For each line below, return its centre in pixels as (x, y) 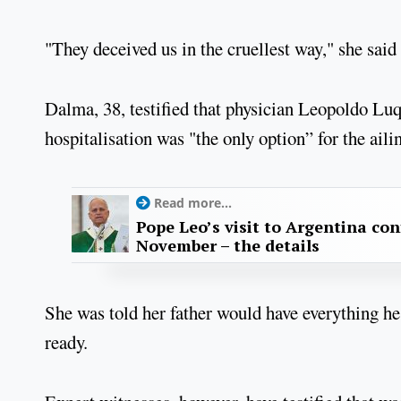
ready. (66, 342)
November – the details (228, 246)
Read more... (193, 203)
